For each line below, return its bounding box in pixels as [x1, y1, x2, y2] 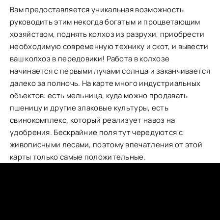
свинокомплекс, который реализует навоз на [10, 115, 175, 126]
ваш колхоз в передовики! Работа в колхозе [10, 54, 170, 64]
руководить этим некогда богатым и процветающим [10, 17, 200, 27]
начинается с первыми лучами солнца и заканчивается [10, 66, 210, 77]
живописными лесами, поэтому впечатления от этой [10, 139, 203, 150]
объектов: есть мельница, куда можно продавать [10, 90, 188, 101]
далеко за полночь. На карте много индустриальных [10, 78, 201, 89]
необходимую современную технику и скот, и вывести [10, 41, 209, 52]
